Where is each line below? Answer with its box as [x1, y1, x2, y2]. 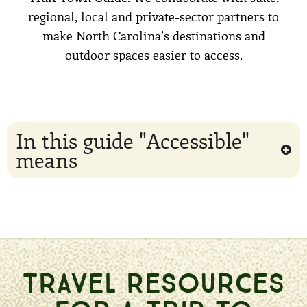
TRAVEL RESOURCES [22, 265, 285, 293]
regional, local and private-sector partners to [28, 8, 279, 25]
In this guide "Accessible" [16, 126, 249, 154]
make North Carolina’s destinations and [42, 27, 265, 44]
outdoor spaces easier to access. [64, 46, 243, 63]
